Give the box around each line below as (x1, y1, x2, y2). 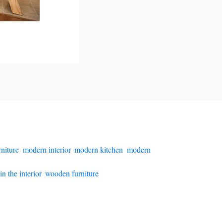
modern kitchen (74, 144, 123, 155)
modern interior (23, 144, 70, 155)
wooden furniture (45, 167, 99, 178)
